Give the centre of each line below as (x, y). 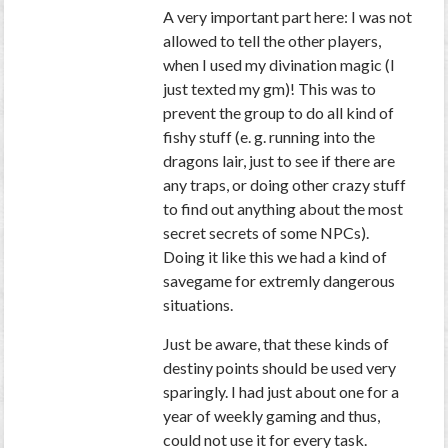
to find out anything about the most (283, 209)
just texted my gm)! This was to (270, 89)
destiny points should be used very (280, 368)
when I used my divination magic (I (279, 65)
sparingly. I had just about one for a (281, 392)
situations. (198, 305)
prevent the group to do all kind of (279, 113)
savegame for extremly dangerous (279, 281)
